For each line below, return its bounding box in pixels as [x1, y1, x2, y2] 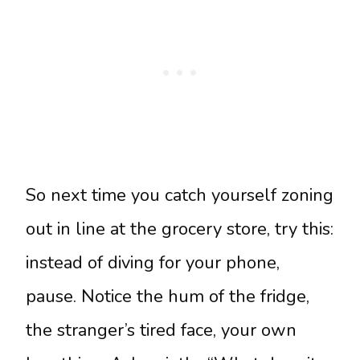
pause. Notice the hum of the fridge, [26, 284, 309, 309]
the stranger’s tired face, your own [26, 318, 297, 343]
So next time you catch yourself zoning [26, 183, 333, 208]
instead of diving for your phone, [26, 251, 280, 276]
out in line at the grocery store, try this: [26, 217, 333, 242]
